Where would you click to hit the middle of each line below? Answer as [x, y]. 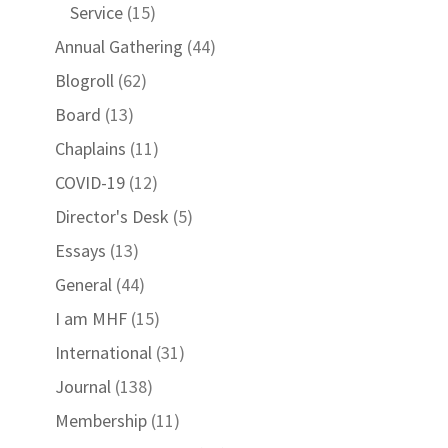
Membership [100, 420]
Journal [82, 386]
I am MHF [90, 318]
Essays [80, 250]
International [103, 352]
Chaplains [90, 148]
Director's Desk [111, 216]
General [83, 284]
